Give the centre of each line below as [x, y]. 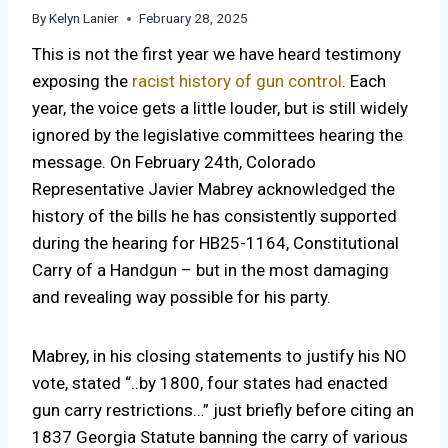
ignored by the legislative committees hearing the [217, 135]
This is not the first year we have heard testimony [216, 54]
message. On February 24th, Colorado [174, 162]
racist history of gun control [237, 81]
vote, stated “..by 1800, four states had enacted [210, 383]
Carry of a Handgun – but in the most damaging [210, 270]
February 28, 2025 [194, 18]
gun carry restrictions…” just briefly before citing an [223, 410]
